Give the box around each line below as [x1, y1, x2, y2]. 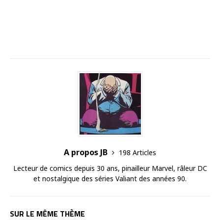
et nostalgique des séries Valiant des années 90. [33, 174, 187, 184]
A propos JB [64, 147, 110, 158]
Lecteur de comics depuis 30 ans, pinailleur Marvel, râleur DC [13, 164, 207, 173]
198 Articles [119, 148, 156, 158]
